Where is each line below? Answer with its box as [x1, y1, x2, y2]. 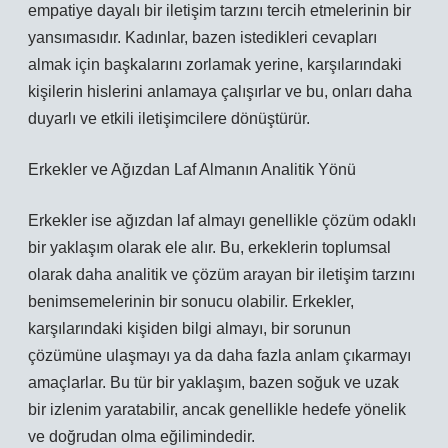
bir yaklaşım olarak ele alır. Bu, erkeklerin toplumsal [28, 239, 391, 256]
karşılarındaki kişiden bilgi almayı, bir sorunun [28, 320, 351, 337]
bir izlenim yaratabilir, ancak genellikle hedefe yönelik [28, 401, 406, 418]
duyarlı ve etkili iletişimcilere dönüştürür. [28, 110, 310, 127]
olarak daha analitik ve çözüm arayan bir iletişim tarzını [28, 266, 415, 283]
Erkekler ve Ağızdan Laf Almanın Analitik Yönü [28, 161, 356, 178]
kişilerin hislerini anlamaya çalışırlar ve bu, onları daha [28, 83, 412, 100]
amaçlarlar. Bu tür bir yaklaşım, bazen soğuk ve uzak [28, 374, 399, 391]
